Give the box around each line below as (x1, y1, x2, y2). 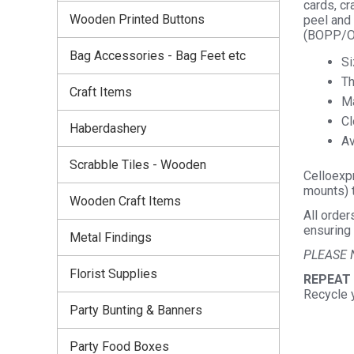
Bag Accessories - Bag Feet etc (70, 47, 246, 63)
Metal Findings (70, 229, 152, 245)
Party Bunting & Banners (70, 302, 202, 318)
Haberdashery (70, 120, 147, 136)
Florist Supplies (70, 265, 157, 281)
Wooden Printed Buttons (70, 11, 205, 27)
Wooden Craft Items (70, 193, 181, 209)
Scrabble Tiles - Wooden (70, 156, 206, 172)
